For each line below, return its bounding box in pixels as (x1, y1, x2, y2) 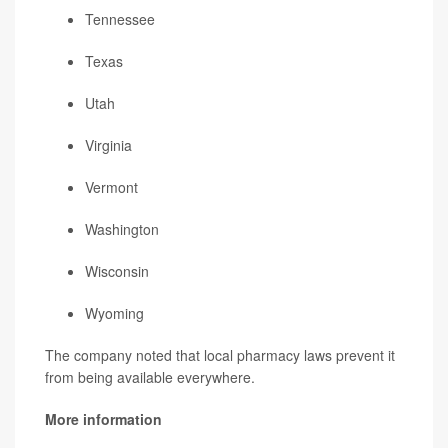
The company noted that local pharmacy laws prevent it (45, 345, 395, 366)
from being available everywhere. (45, 367, 255, 388)
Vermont (85, 177, 138, 198)
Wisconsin (85, 261, 149, 282)
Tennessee (85, 9, 155, 30)
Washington (85, 219, 159, 240)
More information (45, 409, 162, 430)
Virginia (85, 135, 132, 156)
